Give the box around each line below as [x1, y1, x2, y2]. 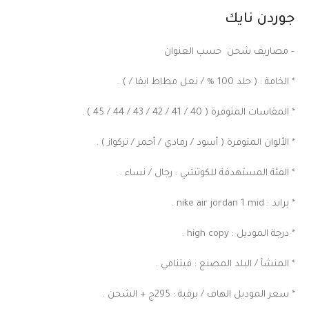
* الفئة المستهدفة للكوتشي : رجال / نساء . [120, 168, 295, 179]
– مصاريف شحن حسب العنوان [164, 46, 295, 57]
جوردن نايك [225, 12, 295, 28]
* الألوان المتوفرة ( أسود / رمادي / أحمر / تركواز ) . [97, 137, 295, 148]
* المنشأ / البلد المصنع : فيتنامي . [156, 259, 295, 270]
